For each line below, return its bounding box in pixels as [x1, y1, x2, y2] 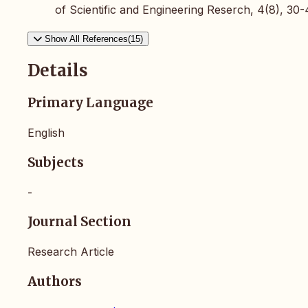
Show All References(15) [45, 33, 143, 44]
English [27, 126, 65, 140]
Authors [27, 273, 82, 289]
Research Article [27, 244, 114, 258]
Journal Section [27, 214, 131, 230]
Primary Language [27, 95, 153, 111]
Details [27, 60, 88, 82]
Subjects [27, 154, 84, 170]
